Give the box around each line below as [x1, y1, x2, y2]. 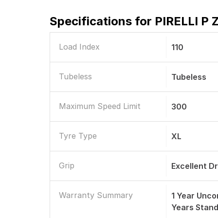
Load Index [59, 42, 100, 52]
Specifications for [50, 14, 155, 28]
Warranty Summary [59, 190, 133, 200]
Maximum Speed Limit [59, 101, 141, 111]
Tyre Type [59, 131, 97, 141]
